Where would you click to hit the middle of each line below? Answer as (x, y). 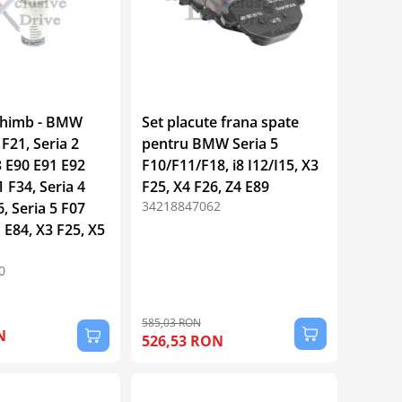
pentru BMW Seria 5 (210, 143)
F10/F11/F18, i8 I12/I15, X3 (230, 165)
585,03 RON (171, 322)
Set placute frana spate (220, 122)
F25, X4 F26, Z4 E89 (205, 186)
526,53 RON (182, 341)
